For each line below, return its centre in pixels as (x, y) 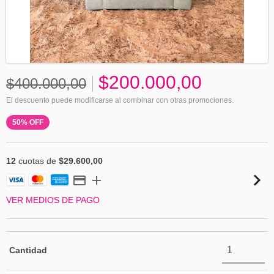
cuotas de (37, 161)
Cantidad (28, 250)
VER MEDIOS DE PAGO (53, 200)
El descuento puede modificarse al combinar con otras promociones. (120, 100)
